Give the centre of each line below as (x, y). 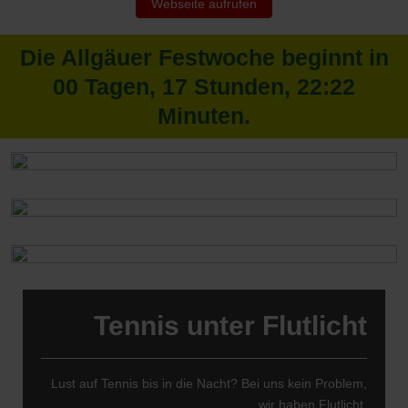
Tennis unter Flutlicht (230, 326)
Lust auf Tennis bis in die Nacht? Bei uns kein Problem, (209, 384)
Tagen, (120, 86)
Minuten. (204, 115)
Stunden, (242, 86)
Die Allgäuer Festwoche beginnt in (204, 57)
